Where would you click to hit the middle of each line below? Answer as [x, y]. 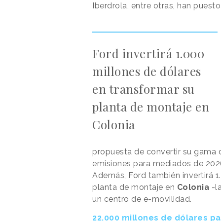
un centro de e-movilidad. [142, 199]
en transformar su [144, 89]
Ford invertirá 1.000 [148, 53]
